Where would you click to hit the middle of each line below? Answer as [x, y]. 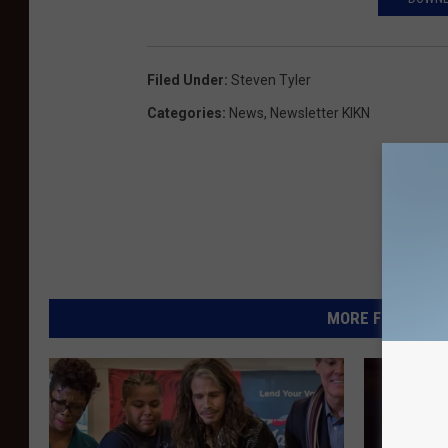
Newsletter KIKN [320, 113]
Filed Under [185, 80]
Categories [184, 113]
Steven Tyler [271, 80]
